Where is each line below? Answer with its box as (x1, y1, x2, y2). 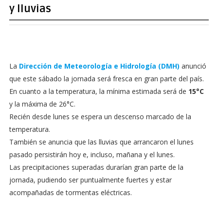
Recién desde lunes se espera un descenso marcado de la (9, 112, 191, 121)
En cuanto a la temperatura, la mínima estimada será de (9, 87, 188, 96)
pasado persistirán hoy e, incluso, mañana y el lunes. (9, 150, 175, 159)
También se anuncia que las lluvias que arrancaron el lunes (9, 137, 194, 146)
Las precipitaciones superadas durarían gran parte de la (9, 163, 183, 172)
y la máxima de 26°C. (9, 99, 75, 109)
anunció (179, 61, 206, 71)
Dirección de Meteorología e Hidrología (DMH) (18, 61, 180, 71)
